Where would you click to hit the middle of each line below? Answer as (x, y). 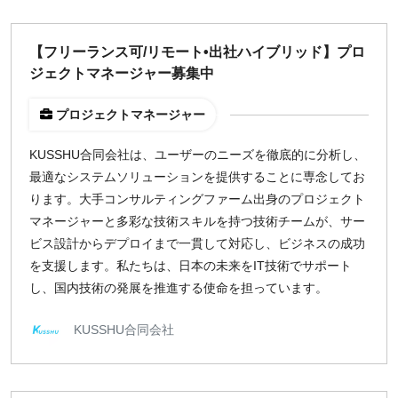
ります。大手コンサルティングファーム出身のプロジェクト (197, 199)
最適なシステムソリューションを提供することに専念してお (197, 177)
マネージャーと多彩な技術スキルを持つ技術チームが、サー (197, 221)
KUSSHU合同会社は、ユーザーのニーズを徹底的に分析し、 (198, 155)
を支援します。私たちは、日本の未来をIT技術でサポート (191, 266)
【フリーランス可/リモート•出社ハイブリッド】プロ (197, 52)
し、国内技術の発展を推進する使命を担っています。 (179, 288)
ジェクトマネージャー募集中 (122, 73)
